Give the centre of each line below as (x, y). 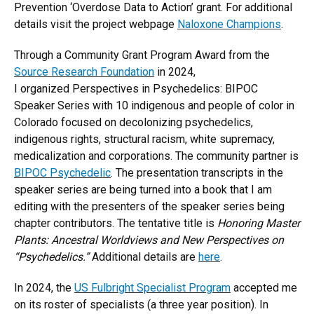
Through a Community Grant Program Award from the (142, 55)
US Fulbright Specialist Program (152, 288)
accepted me (264, 288)
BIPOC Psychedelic (62, 173)
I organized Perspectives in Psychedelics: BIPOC (136, 89)
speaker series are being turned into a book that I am (143, 190)
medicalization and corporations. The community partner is (156, 156)
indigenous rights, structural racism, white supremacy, (144, 139)
